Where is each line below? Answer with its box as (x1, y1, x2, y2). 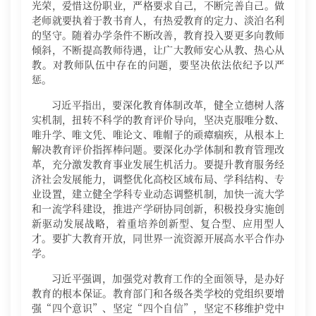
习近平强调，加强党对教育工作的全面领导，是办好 (51, 271, 284, 285)
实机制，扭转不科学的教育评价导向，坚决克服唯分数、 (32, 112, 284, 126)
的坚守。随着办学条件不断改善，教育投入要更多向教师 (32, 28, 284, 42)
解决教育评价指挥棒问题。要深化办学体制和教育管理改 (32, 142, 284, 156)
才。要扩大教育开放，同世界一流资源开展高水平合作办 (32, 231, 284, 245)
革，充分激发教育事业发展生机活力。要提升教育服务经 (32, 157, 284, 171)
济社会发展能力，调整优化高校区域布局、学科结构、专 (32, 171, 284, 186)
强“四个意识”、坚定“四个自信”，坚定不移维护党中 (32, 300, 284, 315)
